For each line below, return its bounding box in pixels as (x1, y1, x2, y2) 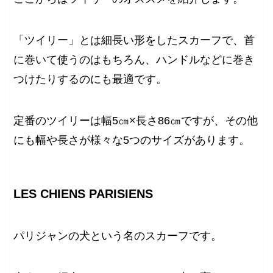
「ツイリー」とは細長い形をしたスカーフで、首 (13, 34, 255, 46)
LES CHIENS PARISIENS (13, 186, 154, 200)
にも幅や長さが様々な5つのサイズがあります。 (13, 133, 250, 146)
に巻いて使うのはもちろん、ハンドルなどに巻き (13, 53, 255, 66)
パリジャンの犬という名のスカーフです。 (13, 230, 222, 243)
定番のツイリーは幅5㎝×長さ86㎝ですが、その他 (13, 114, 258, 127)
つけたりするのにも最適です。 (13, 73, 168, 85)
